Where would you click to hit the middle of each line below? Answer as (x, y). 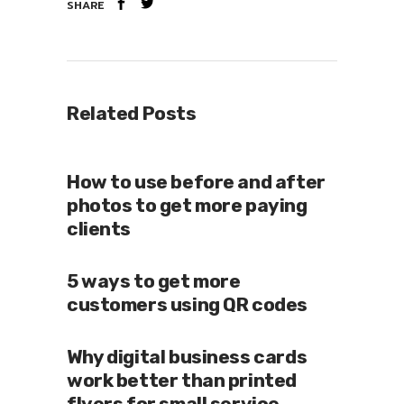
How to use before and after (196, 181)
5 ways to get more (154, 280)
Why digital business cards (187, 356)
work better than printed (182, 380)
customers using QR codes (187, 304)
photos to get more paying (187, 205)
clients (99, 228)
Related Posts (132, 113)
